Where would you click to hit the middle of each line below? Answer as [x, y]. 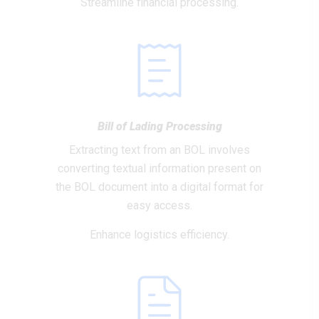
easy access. [159, 205]
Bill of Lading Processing [159, 126]
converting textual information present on [159, 168]
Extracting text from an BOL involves [159, 150]
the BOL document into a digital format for [159, 187]
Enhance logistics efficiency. [159, 235]
